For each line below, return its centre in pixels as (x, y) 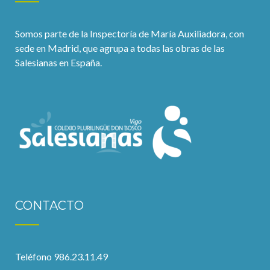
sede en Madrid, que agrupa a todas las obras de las (120, 48)
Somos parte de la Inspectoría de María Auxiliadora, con (130, 33)
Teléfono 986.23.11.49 (61, 256)
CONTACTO (49, 206)
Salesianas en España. (58, 62)
